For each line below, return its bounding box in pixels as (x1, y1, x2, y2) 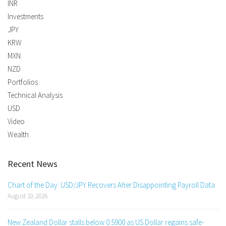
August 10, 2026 (8, 192, 48, 201)
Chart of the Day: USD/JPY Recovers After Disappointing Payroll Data (8, 180, 215, 190)
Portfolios (8, 77, 38, 87)
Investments (8, 12, 43, 22)
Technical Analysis (8, 90, 63, 100)
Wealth (8, 130, 29, 140)
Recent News (8, 158, 58, 170)
